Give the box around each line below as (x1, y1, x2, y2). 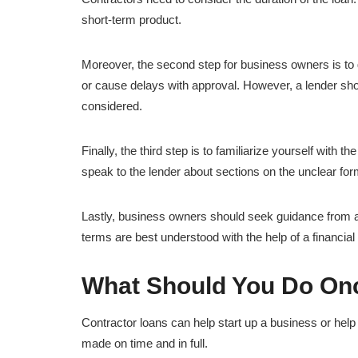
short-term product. (82, 12, 181, 26)
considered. (82, 98, 142, 113)
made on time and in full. (82, 336, 208, 350)
